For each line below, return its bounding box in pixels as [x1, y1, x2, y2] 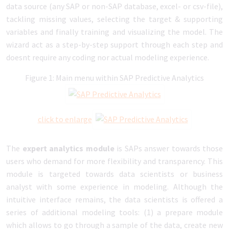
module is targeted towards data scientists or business [6, 169, 223, 179]
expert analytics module [22, 143, 114, 153]
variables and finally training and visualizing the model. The [6, 27, 223, 37]
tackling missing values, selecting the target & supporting [6, 14, 223, 24]
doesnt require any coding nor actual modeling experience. [6, 52, 209, 62]
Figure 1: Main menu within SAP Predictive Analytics [25, 73, 204, 83]
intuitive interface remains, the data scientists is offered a [6, 194, 223, 204]
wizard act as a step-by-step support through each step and [6, 39, 223, 50]
